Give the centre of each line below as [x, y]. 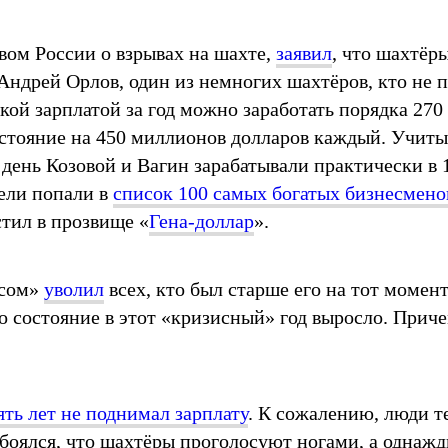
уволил [74, 288]
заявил [304, 52]
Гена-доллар [201, 220]
